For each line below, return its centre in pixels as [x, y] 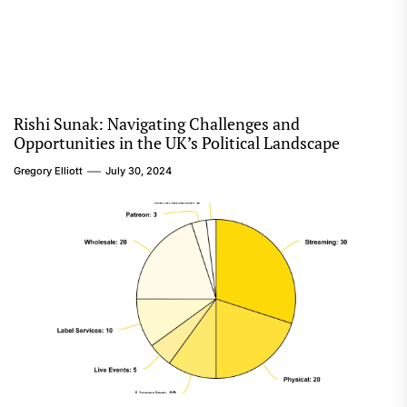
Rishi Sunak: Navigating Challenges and [157, 124]
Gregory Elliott [48, 171]
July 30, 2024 [139, 171]
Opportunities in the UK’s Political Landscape [177, 143]
